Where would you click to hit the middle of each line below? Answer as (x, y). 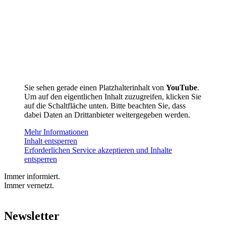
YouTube (182, 87)
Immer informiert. (32, 176)
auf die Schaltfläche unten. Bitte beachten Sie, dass (105, 105)
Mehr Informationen (56, 132)
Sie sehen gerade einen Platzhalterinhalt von (95, 87)
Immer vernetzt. (29, 185)
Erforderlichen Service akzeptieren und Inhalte (98, 150)
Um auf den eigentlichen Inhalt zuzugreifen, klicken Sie (113, 96)
